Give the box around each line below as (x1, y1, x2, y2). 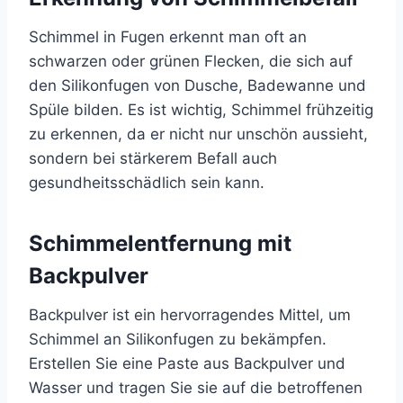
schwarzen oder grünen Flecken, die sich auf (29, 52, 353, 71)
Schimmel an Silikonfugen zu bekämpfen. (29, 330, 327, 349)
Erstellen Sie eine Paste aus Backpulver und (29, 354, 345, 373)
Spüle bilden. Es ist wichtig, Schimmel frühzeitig (29, 101, 373, 120)
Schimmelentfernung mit (29, 230, 291, 257)
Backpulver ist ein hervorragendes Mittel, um (29, 306, 351, 325)
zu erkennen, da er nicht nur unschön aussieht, (29, 125, 368, 144)
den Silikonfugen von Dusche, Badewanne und (29, 76, 366, 95)
